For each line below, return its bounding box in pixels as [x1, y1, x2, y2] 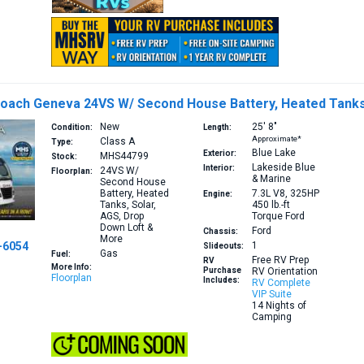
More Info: [51, 262, 93, 272]
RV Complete [251, 277, 310, 289]
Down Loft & [100, 222, 154, 234]
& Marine [251, 173, 291, 185]
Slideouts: [202, 241, 244, 251]
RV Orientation [251, 266, 318, 278]
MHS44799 [100, 150, 149, 162]
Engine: [202, 189, 232, 199]
